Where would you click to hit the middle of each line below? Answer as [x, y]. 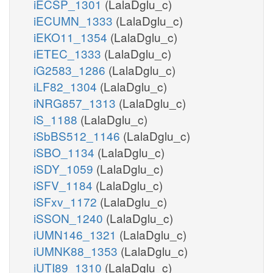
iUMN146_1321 [76, 234]
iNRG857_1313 [76, 102]
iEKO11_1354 [72, 37]
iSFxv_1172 [67, 201]
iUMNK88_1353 [77, 250]
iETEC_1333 [69, 53]
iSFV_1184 [65, 185]
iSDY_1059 [65, 168]
